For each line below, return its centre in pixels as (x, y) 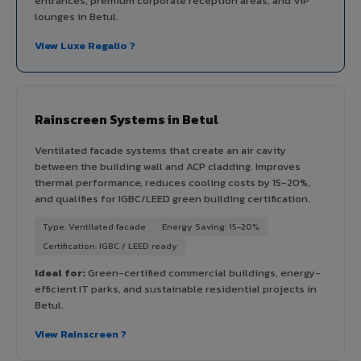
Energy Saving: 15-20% (211, 226)
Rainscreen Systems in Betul (127, 119)
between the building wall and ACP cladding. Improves (168, 166)
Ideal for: (60, 272)
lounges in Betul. (77, 16)
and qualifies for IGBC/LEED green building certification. (172, 198)
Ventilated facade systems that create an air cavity (160, 150)
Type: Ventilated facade (94, 226)
